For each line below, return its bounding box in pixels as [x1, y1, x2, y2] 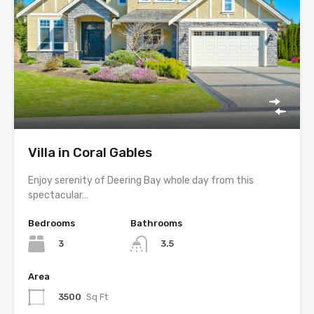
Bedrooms [28, 218, 75, 228]
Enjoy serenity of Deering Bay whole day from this [28, 175, 254, 186]
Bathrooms [130, 218, 182, 228]
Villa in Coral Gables [28, 144, 152, 161]
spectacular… [28, 189, 88, 201]
